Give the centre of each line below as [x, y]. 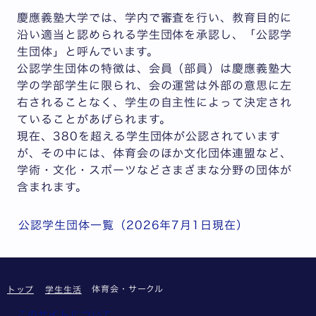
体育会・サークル [128, 288]
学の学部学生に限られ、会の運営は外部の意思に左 [155, 85]
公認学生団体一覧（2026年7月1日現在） [134, 225]
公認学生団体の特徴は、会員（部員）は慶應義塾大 [155, 68]
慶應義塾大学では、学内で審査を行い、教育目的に [155, 17]
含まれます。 [56, 187]
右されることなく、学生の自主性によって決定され [155, 102]
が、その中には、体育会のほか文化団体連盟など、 [155, 153]
